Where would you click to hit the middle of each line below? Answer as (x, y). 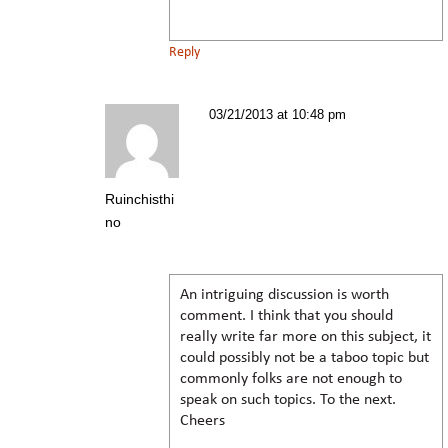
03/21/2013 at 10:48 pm (277, 114)
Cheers (202, 420)
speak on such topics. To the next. (288, 399)
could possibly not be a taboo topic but (304, 357)
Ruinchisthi (139, 198)
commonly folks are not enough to (291, 378)
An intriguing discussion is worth (284, 294)
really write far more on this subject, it (305, 336)
